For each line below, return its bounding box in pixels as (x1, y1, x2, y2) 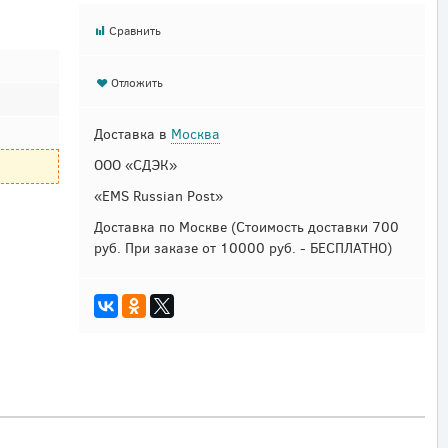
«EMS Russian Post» (93, 186, 223, 206)
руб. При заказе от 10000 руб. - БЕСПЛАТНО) (93, 238, 392, 258)
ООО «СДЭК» (93, 155, 177, 175)
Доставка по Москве (93, 217, 227, 237)
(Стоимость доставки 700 (230, 217, 399, 237)
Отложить (111, 74, 164, 91)
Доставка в (93, 124, 171, 144)
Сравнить (108, 22, 161, 39)
